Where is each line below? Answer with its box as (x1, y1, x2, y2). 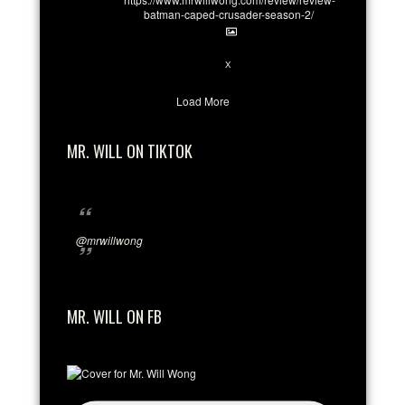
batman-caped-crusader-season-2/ (144, 5, 314, 22)
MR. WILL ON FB (67, 305, 162, 328)
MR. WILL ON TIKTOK (67, 139, 193, 163)
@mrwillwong (76, 232, 143, 248)
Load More (175, 93, 230, 108)
